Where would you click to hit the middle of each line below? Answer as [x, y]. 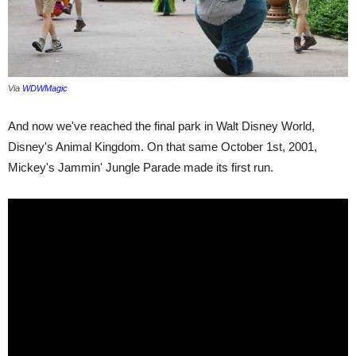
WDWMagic [45, 89]
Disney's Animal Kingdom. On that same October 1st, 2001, [163, 147]
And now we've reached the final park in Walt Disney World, [161, 126]
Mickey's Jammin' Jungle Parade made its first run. [141, 168]
